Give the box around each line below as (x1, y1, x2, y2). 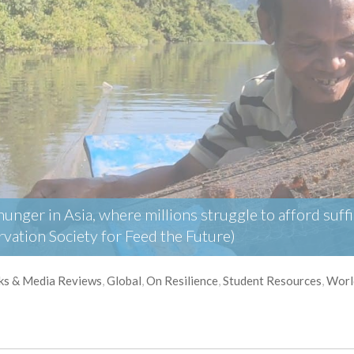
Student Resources (223, 273, 322, 288)
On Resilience (146, 273, 218, 288)
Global (107, 273, 141, 288)
